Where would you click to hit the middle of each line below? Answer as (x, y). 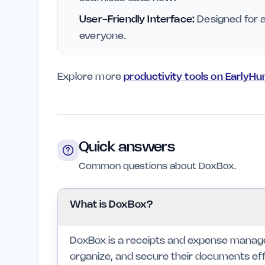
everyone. (103, 36)
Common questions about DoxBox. (157, 167)
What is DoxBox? (112, 205)
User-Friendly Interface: (137, 20)
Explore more (91, 77)
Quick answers (127, 148)
